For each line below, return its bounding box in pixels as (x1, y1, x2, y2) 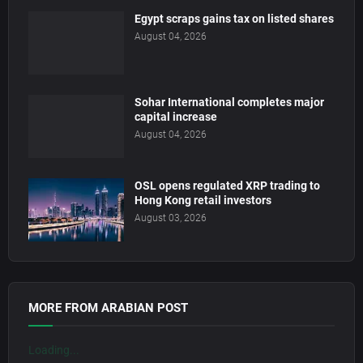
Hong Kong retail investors (135, 194, 271, 207)
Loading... (28, 344, 79, 357)
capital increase (135, 110, 217, 124)
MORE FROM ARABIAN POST (28, 301, 188, 316)
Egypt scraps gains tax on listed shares (135, 12, 334, 26)
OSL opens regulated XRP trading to (135, 179, 320, 193)
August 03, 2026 (135, 212, 207, 224)
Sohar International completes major (135, 96, 324, 109)
